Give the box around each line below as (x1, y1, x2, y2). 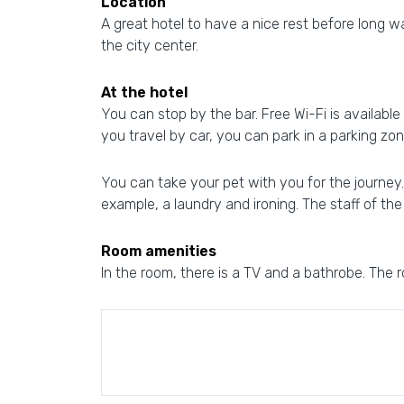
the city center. (101, 37, 198, 54)
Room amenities (101, 243, 216, 260)
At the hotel (101, 84, 188, 101)
